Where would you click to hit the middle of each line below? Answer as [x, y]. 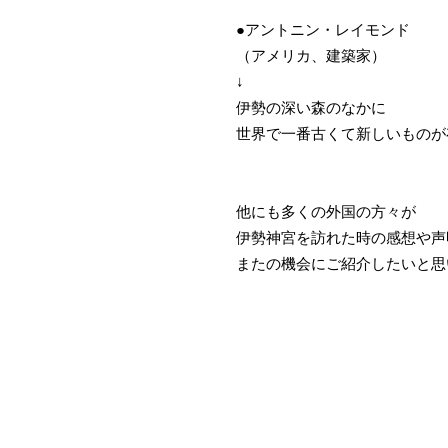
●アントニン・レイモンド [323, 30]
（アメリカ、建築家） [311, 56]
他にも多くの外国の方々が [326, 212]
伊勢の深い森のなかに [311, 108]
